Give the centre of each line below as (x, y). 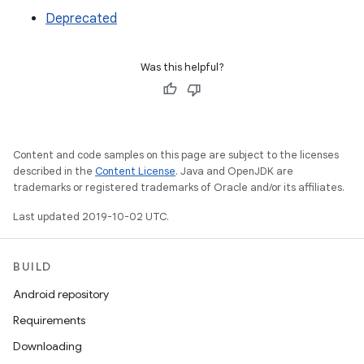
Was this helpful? (182, 67)
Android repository (61, 294)
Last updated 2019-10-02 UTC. (91, 217)
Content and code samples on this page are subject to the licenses (176, 155)
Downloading (48, 346)
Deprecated (81, 19)
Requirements (49, 320)
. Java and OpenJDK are (234, 171)
